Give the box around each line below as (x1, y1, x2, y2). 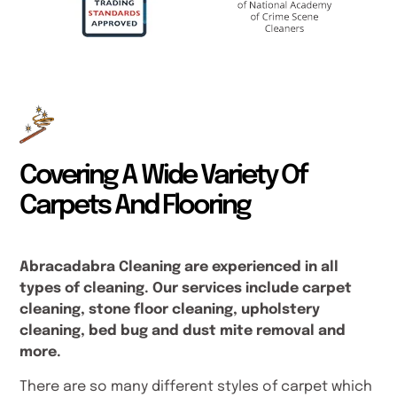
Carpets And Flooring (19, 192, 251, 221)
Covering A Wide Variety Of (19, 162, 307, 191)
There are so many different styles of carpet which (19, 378, 373, 394)
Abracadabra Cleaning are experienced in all (19, 260, 339, 276)
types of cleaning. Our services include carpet (19, 281, 353, 297)
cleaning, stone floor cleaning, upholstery (19, 302, 321, 318)
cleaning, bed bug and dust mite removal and (19, 323, 346, 339)
